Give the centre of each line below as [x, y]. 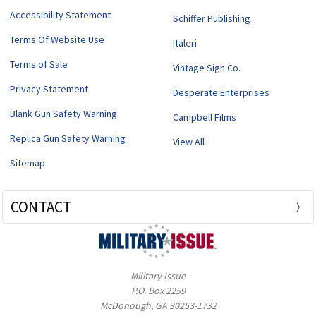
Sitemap [27, 163]
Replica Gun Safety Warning [67, 139]
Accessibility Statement [60, 15]
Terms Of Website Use [57, 40]
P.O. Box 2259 [158, 291]
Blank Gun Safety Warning [63, 114]
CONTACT [41, 207]
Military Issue [158, 276]
